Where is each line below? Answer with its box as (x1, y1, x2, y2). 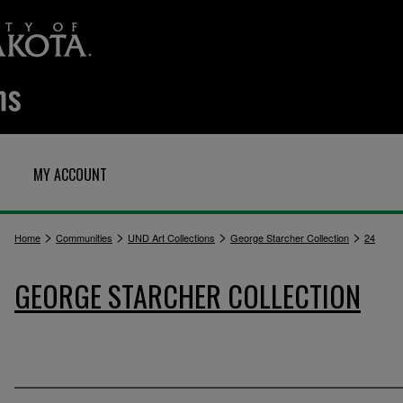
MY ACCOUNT (33, 164, 107, 185)
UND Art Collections (128, 230, 215, 245)
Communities (56, 230, 112, 245)
